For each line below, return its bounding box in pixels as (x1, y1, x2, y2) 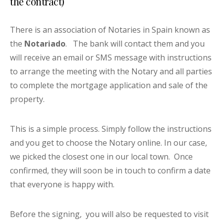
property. (10, 94, 45, 105)
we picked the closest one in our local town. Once (10, 151, 193, 163)
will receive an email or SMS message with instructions (10, 52, 212, 63)
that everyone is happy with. (10, 179, 114, 190)
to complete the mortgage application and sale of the (10, 80, 208, 91)
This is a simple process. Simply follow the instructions (10, 123, 212, 135)
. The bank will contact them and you (65, 38, 205, 50)
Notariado (24, 38, 65, 50)
